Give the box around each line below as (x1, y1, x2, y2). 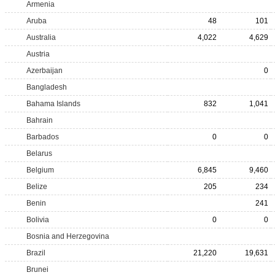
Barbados (26, 133, 59, 141)
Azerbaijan (26, 66, 63, 75)
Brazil (26, 249, 45, 257)
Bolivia (26, 215, 49, 224)
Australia (26, 33, 56, 42)
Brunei (26, 265, 48, 274)
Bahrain (26, 116, 53, 125)
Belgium (26, 166, 54, 174)
